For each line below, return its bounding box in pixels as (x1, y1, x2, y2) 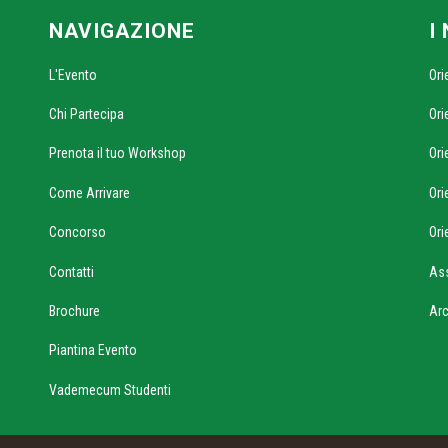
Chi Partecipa (49, 105, 124, 122)
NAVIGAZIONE (49, 18, 195, 43)
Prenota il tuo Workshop (49, 145, 186, 162)
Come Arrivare (49, 184, 130, 201)
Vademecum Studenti (49, 381, 171, 398)
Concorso (49, 224, 106, 241)
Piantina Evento (49, 342, 137, 359)
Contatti (49, 263, 94, 280)
